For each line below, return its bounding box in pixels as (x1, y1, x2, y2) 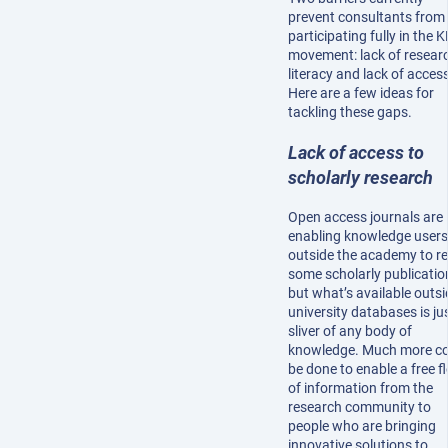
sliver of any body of (288, 323, 412, 340)
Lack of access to (288, 142, 424, 164)
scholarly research (288, 167, 433, 189)
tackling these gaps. (288, 104, 412, 121)
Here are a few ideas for (288, 85, 434, 102)
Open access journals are (288, 209, 443, 226)
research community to (288, 399, 431, 416)
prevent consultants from (288, 9, 445, 26)
